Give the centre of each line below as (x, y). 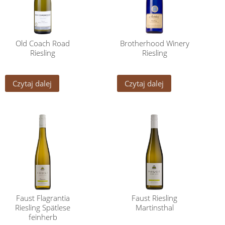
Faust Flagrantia (43, 198)
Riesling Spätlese (43, 208)
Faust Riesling (155, 198)
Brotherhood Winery (154, 43)
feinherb (43, 217)
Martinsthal (154, 208)
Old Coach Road (43, 43)
